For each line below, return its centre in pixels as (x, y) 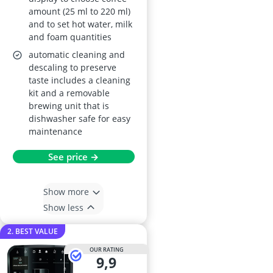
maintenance (55, 132)
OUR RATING (106, 249)
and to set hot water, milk (80, 24)
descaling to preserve (73, 68)
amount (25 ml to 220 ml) (80, 12)
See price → (73, 157)
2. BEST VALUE (33, 232)
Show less (63, 207)
